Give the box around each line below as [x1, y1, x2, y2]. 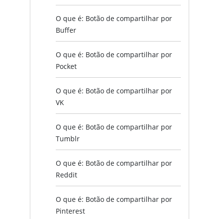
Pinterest [56, 206, 85, 216]
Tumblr [56, 133, 80, 143]
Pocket [56, 61, 77, 71]
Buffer [56, 25, 76, 35]
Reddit [56, 170, 77, 179]
